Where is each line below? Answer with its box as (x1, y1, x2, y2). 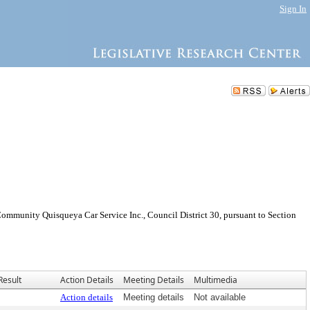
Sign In (280, 3, 307, 14)
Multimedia (194, 274, 237, 286)
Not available (194, 292, 246, 302)
